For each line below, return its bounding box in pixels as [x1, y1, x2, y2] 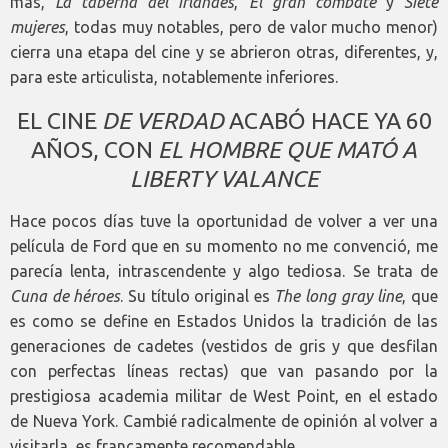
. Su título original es [120, 286, 275, 305]
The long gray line [274, 286, 403, 305]
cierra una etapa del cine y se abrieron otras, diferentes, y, [10, 42, 438, 61]
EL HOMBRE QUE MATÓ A [158, 136, 417, 162]
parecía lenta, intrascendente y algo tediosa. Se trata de [10, 261, 438, 280]
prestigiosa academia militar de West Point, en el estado [10, 386, 438, 405]
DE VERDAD [101, 107, 224, 133]
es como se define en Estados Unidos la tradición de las [10, 311, 438, 330]
